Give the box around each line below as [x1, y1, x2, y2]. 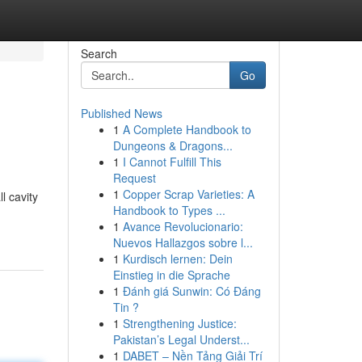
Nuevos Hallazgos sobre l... [112, 234, 253, 250]
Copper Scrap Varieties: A [122, 186, 255, 202]
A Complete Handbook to [122, 121, 251, 137]
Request [112, 170, 156, 186]
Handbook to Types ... [112, 202, 225, 218]
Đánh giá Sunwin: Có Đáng [122, 283, 261, 299]
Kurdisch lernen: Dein [122, 250, 233, 267]
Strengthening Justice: [122, 315, 237, 331]
